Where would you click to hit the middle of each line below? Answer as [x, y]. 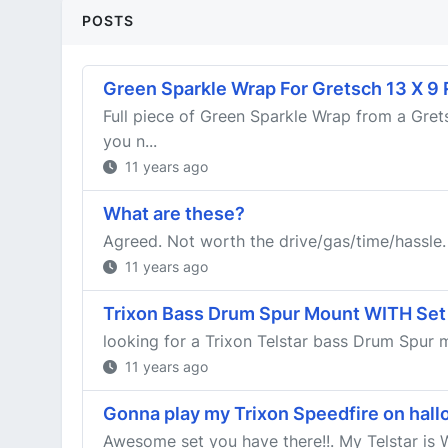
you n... [130, 141]
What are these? [174, 213]
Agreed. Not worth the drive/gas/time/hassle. [274, 241]
